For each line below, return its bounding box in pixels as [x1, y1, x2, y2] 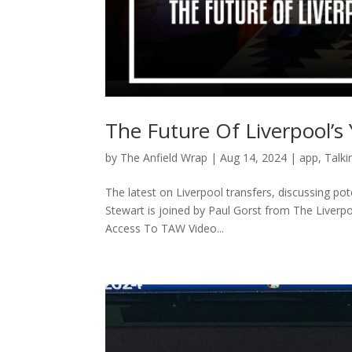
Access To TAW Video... [105, 220, 225, 236]
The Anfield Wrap [120, 149, 208, 165]
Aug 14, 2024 [220, 149, 288, 165]
